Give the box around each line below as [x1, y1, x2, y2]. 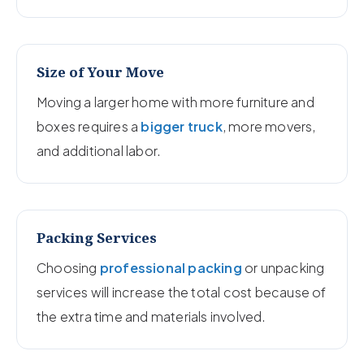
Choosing [37, 258, 100, 276]
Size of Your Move [37, 62, 164, 81]
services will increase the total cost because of [37, 283, 327, 301]
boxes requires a [37, 117, 141, 135]
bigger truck [141, 117, 223, 135]
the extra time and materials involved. [37, 307, 266, 325]
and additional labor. [37, 141, 162, 159]
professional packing [99, 258, 242, 276]
